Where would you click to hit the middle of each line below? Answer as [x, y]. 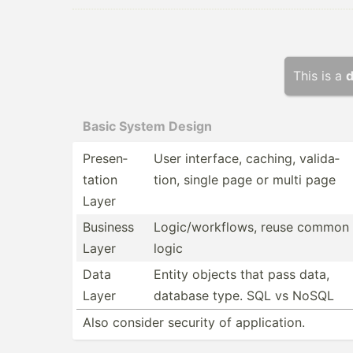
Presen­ [105, 158]
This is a [320, 76]
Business [108, 227]
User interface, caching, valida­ [247, 158]
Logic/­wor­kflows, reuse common [251, 227]
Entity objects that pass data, [242, 274]
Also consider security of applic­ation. [194, 322]
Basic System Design [147, 126]
